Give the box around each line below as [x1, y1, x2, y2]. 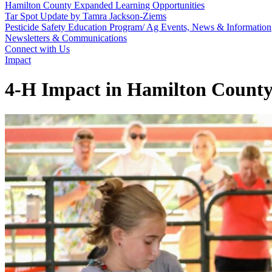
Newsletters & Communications [5, 33, 127, 43]
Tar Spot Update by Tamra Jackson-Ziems [5, 11, 166, 21]
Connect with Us [5, 44, 70, 54]
